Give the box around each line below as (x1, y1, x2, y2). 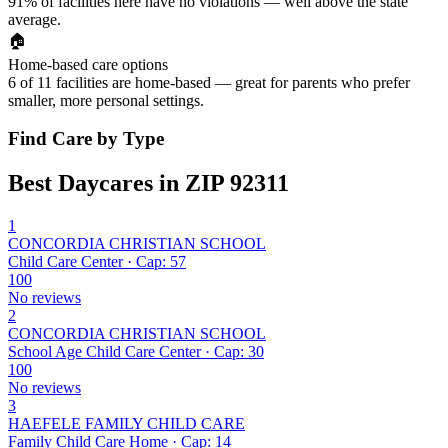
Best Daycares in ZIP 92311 (8, 170, 289, 197)
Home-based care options (8, 55, 168, 73)
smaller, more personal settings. (8, 91, 204, 109)
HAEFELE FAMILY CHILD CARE (8, 415, 245, 433)
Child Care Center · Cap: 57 (8, 253, 186, 271)
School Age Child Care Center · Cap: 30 (8, 343, 264, 361)
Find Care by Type (8, 128, 164, 150)
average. (8, 10, 61, 28)
